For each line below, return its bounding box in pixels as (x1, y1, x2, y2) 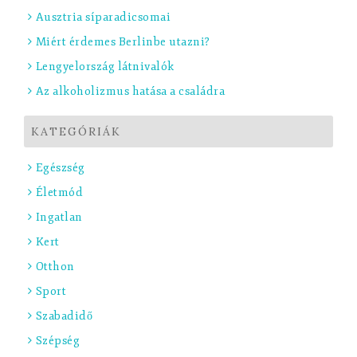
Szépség (35, 333, 80, 347)
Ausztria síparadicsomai (35, 10, 171, 24)
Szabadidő (35, 308, 92, 323)
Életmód (35, 185, 83, 199)
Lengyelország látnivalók (35, 59, 175, 73)
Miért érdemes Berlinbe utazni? (35, 34, 210, 49)
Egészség (35, 160, 85, 175)
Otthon (35, 259, 75, 273)
